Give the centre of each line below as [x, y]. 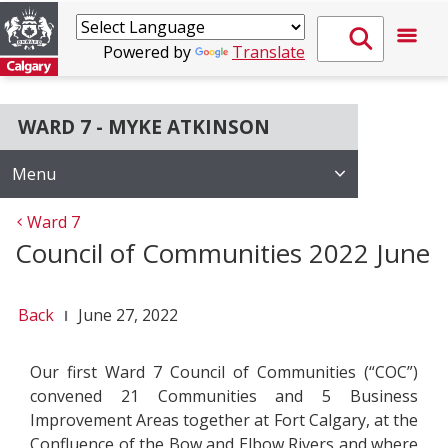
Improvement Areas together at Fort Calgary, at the [224, 420]
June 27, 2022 [128, 315]
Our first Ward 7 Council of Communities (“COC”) [224, 372]
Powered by [149, 52]
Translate [268, 52]
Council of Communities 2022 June [222, 253]
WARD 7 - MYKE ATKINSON [144, 127]
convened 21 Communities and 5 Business [224, 396]
